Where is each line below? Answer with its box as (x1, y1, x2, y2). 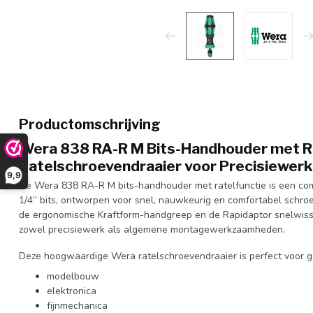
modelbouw (47, 270, 99, 284)
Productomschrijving (19, 116, 161, 133)
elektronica (47, 284, 96, 298)
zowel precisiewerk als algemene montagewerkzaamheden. (19, 223, 285, 236)
